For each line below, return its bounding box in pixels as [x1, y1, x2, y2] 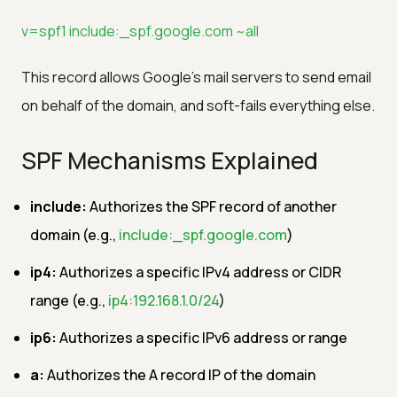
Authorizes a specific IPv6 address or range [57, 327, 347, 347]
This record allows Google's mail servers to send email [21, 66, 371, 87]
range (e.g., [30, 290, 108, 310]
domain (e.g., [30, 224, 119, 245]
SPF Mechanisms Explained [21, 144, 318, 176]
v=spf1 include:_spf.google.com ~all [21, 20, 259, 41]
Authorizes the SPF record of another [87, 196, 337, 216]
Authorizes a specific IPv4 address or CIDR [57, 261, 341, 282]
